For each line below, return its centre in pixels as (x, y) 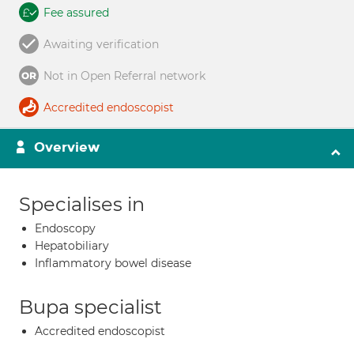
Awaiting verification (101, 44)
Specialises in (82, 204)
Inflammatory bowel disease (113, 263)
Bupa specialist (90, 307)
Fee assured (76, 13)
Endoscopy (65, 228)
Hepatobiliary (72, 246)
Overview (67, 147)
